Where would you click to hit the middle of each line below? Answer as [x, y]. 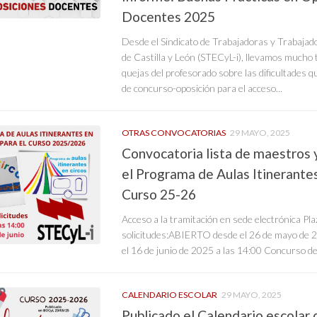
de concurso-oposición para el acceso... [202, 88]
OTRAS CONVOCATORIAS [174, 133]
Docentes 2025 [168, 17]
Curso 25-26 [159, 194]
